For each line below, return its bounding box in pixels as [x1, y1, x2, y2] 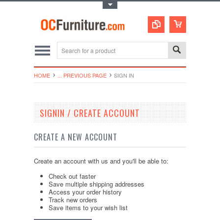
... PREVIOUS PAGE [57, 71, 107, 80]
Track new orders [49, 195, 97, 205]
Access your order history [49, 187, 122, 197]
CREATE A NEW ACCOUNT [34, 131, 117, 143]
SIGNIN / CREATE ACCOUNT [40, 107, 140, 120]
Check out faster [49, 171, 96, 181]
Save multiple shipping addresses [49, 179, 144, 189]
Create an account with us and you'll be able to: [34, 156, 168, 166]
